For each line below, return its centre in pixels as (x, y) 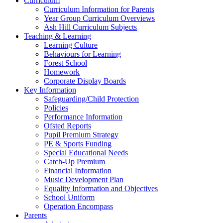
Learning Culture (71, 45)
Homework (62, 72)
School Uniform (69, 198)
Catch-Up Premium (74, 162)
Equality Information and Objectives (101, 189)
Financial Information (78, 171)
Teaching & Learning (57, 36)
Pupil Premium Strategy (81, 135)
